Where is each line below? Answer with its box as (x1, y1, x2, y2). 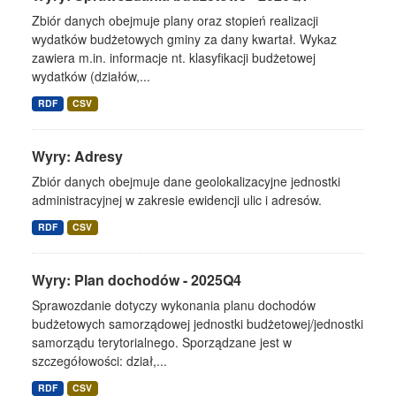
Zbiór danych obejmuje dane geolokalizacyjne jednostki (32, 172, 340, 191)
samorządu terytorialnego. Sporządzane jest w (32, 333, 292, 352)
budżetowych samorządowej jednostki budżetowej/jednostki (32, 315, 363, 333)
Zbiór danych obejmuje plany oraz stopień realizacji (32, 11, 318, 30)
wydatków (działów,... (32, 67, 150, 86)
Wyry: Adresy (32, 146, 123, 167)
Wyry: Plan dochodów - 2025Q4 (32, 270, 241, 291)
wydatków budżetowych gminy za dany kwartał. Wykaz (32, 30, 337, 49)
